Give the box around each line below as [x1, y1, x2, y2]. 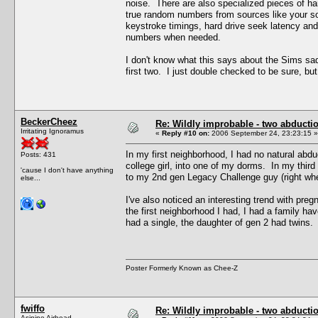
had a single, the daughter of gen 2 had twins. [126, 216, 316, 228]
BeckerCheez [21, 116, 77, 127]
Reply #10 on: [162, 128, 209, 137]
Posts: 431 [21, 150, 56, 158]
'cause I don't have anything [21, 165, 114, 174]
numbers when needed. [126, 31, 221, 43]
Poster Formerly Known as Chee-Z [126, 263, 238, 272]
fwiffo [21, 302, 45, 314]
